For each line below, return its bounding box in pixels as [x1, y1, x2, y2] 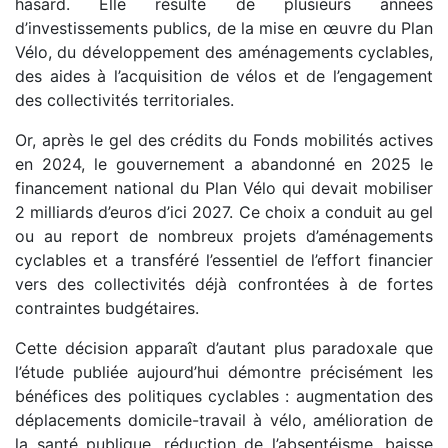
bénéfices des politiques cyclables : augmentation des [15, 386, 433, 407]
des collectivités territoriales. [15, 90, 234, 111]
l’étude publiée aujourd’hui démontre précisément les [15, 362, 433, 383]
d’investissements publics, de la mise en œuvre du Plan [15, 18, 433, 39]
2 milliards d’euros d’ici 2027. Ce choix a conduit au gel [15, 202, 433, 223]
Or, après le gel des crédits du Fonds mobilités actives [15, 130, 433, 151]
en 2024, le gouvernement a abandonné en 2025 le [15, 154, 433, 175]
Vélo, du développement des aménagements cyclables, [15, 42, 433, 63]
